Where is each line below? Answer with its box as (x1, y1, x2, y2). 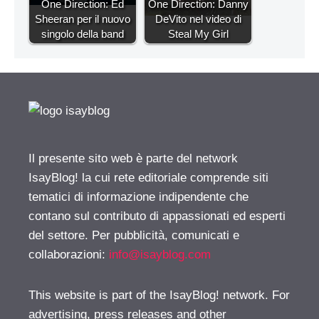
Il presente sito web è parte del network (28, 152, 238, 166)
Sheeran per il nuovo (35, 13, 130, 26)
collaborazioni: (28, 248, 109, 262)
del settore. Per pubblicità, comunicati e (28, 229, 239, 243)
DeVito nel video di (155, 13, 241, 26)
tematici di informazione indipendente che (28, 190, 249, 204)
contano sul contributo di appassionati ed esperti (28, 209, 286, 224)
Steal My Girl (167, 28, 229, 41)
